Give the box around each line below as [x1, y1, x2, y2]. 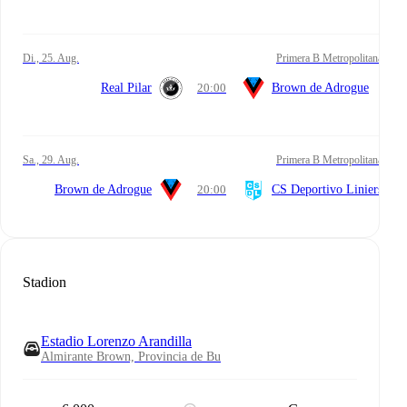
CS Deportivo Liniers [272, 182, 382, 196]
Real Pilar [101, 80, 152, 94]
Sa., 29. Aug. [29, 153, 79, 166]
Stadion [23, 274, 66, 290]
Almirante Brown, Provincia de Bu [41, 350, 221, 363]
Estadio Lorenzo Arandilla [41, 333, 192, 349]
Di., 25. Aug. [31, 51, 79, 65]
